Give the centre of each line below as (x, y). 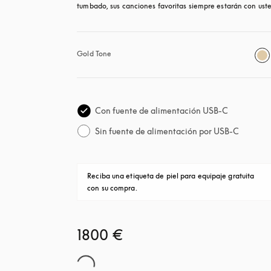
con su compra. (112, 188)
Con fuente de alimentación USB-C (162, 110)
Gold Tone (94, 54)
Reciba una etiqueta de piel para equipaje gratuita (171, 176)
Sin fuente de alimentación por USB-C (167, 131)
